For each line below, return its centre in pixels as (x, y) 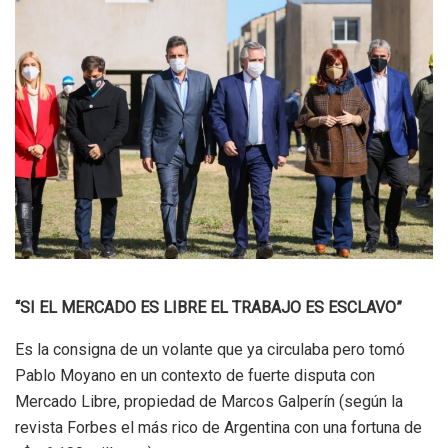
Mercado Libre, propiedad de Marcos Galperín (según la (209, 401)
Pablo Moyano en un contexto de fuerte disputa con (195, 375)
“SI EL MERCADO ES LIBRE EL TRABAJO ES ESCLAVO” (208, 307)
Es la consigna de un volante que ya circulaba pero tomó (210, 349)
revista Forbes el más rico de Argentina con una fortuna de (218, 427)
